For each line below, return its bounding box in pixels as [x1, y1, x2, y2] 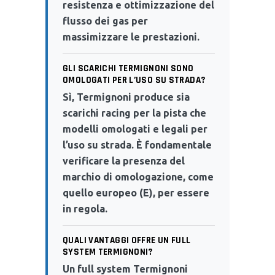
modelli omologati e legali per [63, 123, 207, 134]
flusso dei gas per [63, 15, 148, 26]
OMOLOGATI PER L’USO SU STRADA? [63, 74, 206, 86]
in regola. [63, 203, 107, 214]
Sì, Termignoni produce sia [63, 91, 190, 103]
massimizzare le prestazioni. [63, 31, 199, 42]
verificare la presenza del [63, 155, 185, 166]
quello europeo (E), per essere [63, 187, 209, 198]
